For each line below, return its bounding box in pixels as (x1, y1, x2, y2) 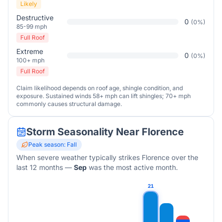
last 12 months (16, 163, 63, 171)
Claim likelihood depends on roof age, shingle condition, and (16, 84, 183, 92)
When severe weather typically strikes (16, 153, 142, 162)
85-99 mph (16, 23, 47, 30)
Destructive (16, 13, 54, 22)
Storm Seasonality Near (26, 126, 142, 138)
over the (169, 153, 198, 162)
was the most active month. (87, 163, 178, 171)
